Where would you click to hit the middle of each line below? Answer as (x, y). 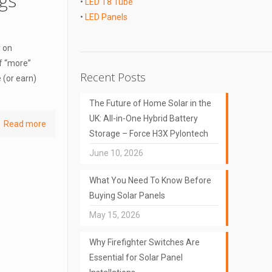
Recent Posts (113, 77)
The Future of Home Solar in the (150, 103)
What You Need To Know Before (150, 180)
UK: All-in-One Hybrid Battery (143, 118)
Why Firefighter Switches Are (144, 242)
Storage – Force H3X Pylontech (148, 134)
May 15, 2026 (114, 215)
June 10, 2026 (116, 153)
